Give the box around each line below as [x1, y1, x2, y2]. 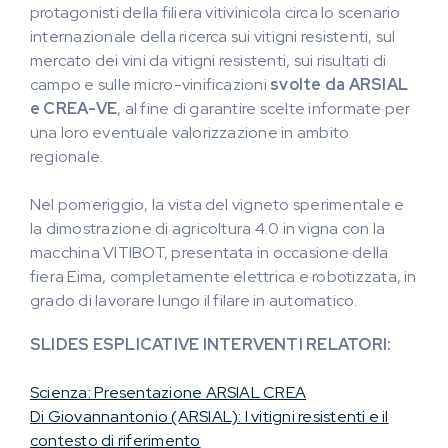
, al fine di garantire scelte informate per [117, 98, 411, 119]
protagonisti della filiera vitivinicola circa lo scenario [30, 2, 401, 23]
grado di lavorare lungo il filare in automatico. [30, 290, 358, 311]
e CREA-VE [30, 98, 118, 119]
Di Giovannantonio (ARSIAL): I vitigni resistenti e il [30, 406, 389, 427]
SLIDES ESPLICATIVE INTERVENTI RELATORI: [30, 334, 395, 355]
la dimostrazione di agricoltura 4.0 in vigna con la [30, 218, 386, 239]
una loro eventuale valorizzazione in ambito [30, 122, 350, 143]
